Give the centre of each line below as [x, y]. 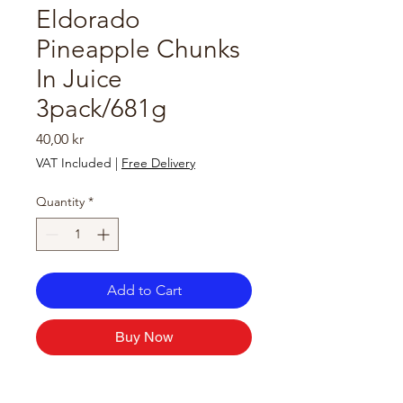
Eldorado [88, 19]
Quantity [60, 201]
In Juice [79, 79]
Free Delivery [158, 163]
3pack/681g [101, 108]
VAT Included [74, 163]
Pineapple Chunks [138, 49]
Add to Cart [144, 290]
